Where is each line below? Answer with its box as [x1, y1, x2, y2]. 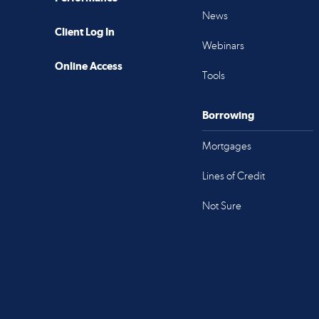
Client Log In [55, 26, 115, 38]
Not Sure [202, 199, 241, 213]
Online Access [55, 60, 122, 73]
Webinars [202, 39, 244, 53]
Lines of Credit [202, 169, 265, 183]
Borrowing [202, 109, 254, 122]
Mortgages [202, 140, 251, 153]
